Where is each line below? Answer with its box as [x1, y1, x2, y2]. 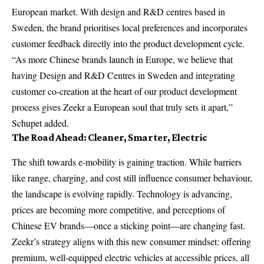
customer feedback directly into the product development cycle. [12, 37, 245, 50]
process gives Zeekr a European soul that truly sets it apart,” [12, 101, 233, 114]
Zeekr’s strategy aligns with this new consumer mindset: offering [12, 235, 251, 248]
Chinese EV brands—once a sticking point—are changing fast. [12, 219, 245, 232]
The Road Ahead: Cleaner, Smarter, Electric [12, 131, 207, 144]
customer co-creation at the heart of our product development [12, 85, 237, 98]
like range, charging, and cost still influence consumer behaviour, [12, 171, 252, 184]
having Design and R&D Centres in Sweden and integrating [12, 69, 235, 82]
